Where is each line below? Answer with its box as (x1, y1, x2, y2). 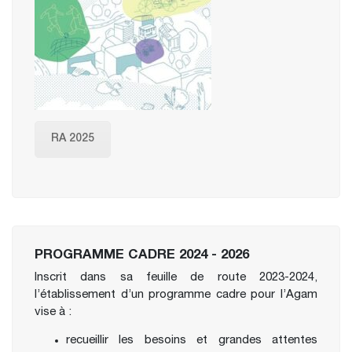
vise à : (35, 306, 71, 318)
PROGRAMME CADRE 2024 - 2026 (35, 248, 249, 262)
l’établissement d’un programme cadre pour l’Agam (35, 288, 317, 301)
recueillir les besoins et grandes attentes (66, 334, 317, 346)
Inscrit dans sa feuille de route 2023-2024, (35, 271, 317, 284)
